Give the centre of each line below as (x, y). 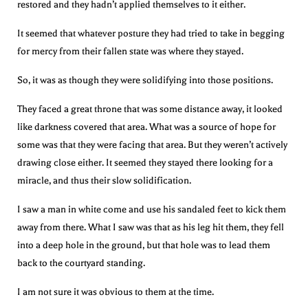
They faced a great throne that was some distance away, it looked (150, 109)
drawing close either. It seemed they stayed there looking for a (145, 162)
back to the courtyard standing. (81, 263)
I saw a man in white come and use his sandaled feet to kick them (152, 209)
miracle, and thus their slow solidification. (104, 180)
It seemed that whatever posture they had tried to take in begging (151, 33)
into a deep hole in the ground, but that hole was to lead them (144, 245)
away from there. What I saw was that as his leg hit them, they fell (151, 227)
